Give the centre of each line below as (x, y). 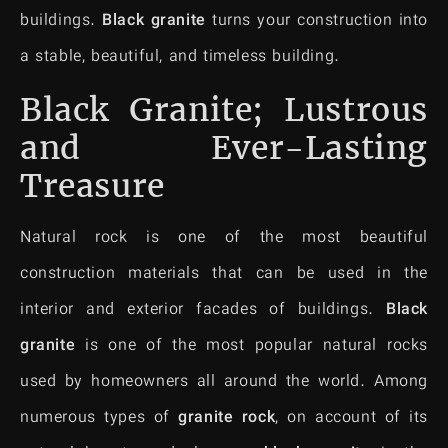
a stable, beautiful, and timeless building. (180, 58)
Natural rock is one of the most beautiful (224, 238)
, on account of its (351, 418)
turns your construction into (316, 22)
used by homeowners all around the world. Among (224, 382)
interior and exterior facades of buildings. (203, 310)
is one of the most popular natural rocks (251, 346)
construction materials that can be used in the (224, 274)
